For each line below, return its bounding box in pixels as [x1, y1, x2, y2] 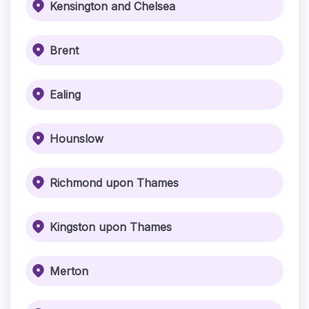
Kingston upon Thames [49, 220, 172, 234]
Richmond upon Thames [49, 176, 179, 190]
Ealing [49, 88, 81, 101]
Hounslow [49, 132, 103, 146]
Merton [49, 264, 88, 278]
